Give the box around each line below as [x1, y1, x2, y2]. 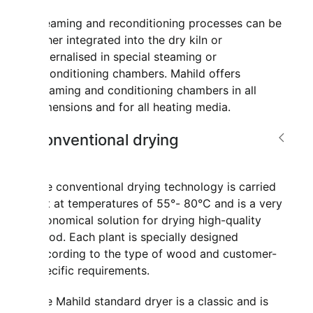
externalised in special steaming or [33, 50, 217, 64]
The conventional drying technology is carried [33, 180, 277, 194]
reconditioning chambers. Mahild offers [33, 66, 241, 81]
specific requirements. [33, 263, 150, 278]
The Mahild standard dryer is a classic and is [33, 294, 269, 309]
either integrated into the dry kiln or [33, 33, 223, 48]
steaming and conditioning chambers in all [33, 83, 257, 98]
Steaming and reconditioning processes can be [33, 16, 282, 31]
